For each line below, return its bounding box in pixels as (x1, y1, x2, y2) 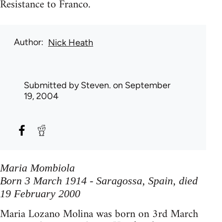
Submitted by (24, 79, 81, 91)
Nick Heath (48, 37, 93, 48)
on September (111, 79, 170, 91)
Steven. (81, 79, 111, 91)
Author (14, 36, 41, 48)
